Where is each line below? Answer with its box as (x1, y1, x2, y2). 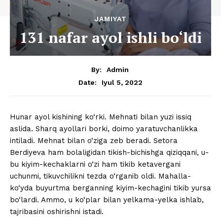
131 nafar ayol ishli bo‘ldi (19, 27, 202, 47)
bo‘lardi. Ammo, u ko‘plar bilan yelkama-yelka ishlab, (10, 195, 204, 205)
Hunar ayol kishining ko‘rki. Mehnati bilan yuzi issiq (10, 112, 191, 122)
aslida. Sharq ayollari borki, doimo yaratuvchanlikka (10, 124, 198, 134)
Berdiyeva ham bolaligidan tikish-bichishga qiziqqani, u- (10, 148, 209, 157)
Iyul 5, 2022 (102, 78, 143, 86)
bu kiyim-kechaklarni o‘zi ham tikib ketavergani (10, 160, 181, 169)
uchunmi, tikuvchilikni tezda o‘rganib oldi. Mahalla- (10, 172, 191, 181)
